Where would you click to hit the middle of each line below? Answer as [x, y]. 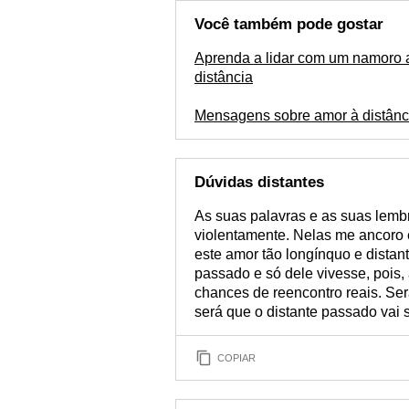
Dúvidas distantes [259, 182]
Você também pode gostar [289, 24]
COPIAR [236, 357]
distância [224, 77]
